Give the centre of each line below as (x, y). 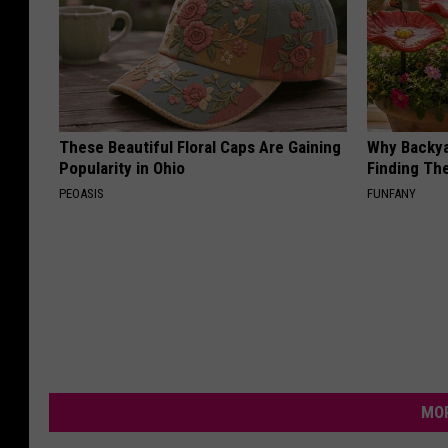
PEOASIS (81, 193)
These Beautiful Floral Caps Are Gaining (200, 146)
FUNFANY (392, 193)
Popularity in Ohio (122, 167)
